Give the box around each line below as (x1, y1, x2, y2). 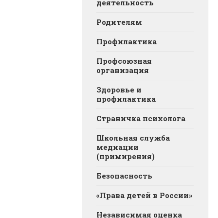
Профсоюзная (96, 56, 152, 66)
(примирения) (96, 151, 155, 162)
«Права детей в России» (96, 190, 192, 200)
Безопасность (96, 171, 152, 181)
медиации (96, 142, 139, 152)
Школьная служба (96, 133, 170, 143)
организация (96, 65, 149, 75)
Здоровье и (96, 85, 142, 95)
